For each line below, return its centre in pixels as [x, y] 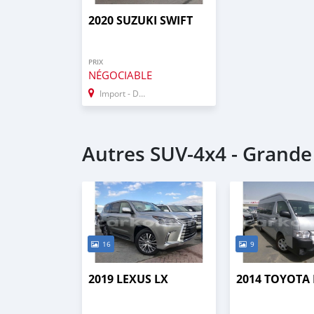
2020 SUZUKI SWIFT [141, 21]
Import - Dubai [119, 94]
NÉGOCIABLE [120, 75]
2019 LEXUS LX [128, 279]
